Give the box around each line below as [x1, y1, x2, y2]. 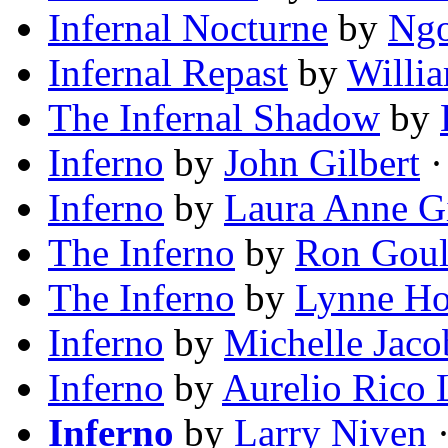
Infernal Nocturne [48, 6, 328, 50]
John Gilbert [224, 141, 420, 185]
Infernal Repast [48, 51, 288, 95]
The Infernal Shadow [48, 96, 380, 140]
